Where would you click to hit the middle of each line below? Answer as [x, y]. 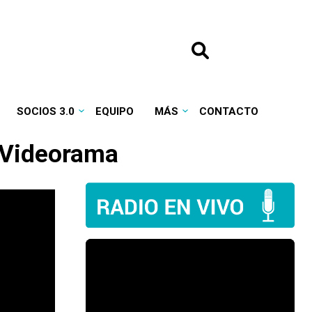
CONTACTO [228, 111]
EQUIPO [114, 111]
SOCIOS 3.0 [45, 111]
